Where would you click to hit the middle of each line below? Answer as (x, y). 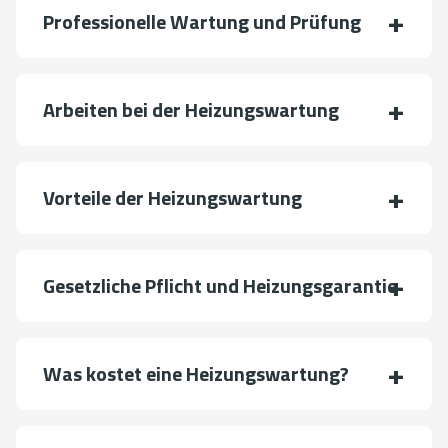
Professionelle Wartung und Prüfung (202, 21)
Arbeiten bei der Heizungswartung (191, 109)
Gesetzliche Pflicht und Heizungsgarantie (220, 285)
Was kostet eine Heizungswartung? (196, 373)
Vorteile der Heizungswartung (172, 197)
